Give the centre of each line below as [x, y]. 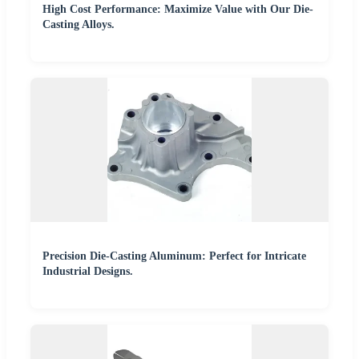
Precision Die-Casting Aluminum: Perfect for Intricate [174, 256]
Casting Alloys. [79, 25]
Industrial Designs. [88, 272]
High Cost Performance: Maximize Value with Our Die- [178, 10]
